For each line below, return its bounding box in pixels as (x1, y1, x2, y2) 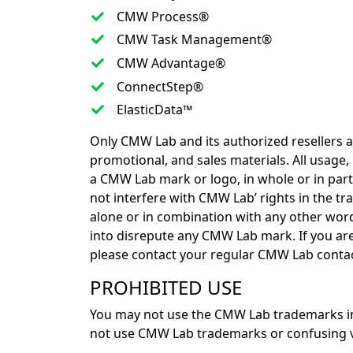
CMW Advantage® (116, 54, 225, 72)
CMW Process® (116, 7, 209, 25)
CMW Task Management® (116, 31, 272, 49)
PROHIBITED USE (90, 274, 242, 301)
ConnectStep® (116, 77, 203, 95)
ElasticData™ (116, 101, 192, 119)
